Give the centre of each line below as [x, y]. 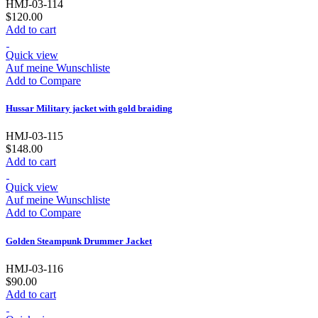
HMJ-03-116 [34, 268]
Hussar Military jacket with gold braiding [89, 109]
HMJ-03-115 [34, 136]
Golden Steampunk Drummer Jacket [79, 241]
